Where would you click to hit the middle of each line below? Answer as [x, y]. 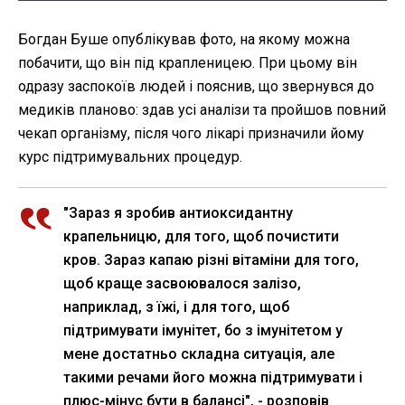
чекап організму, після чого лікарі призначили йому [191, 134]
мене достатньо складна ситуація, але [199, 354]
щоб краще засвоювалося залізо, [182, 284]
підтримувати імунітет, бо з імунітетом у [203, 331]
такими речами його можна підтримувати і [213, 378]
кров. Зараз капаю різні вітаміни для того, [211, 260]
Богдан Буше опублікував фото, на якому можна [184, 40]
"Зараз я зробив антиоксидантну [178, 213]
